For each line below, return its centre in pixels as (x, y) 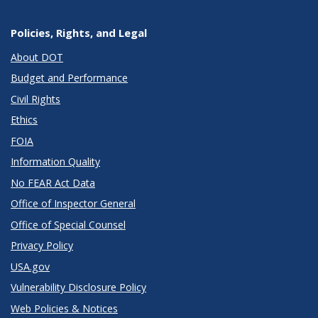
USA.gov (30, 266)
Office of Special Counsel (68, 224)
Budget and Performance (69, 78)
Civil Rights (35, 99)
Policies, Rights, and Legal (79, 33)
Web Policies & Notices (64, 308)
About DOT (37, 57)
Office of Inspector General (73, 204)
